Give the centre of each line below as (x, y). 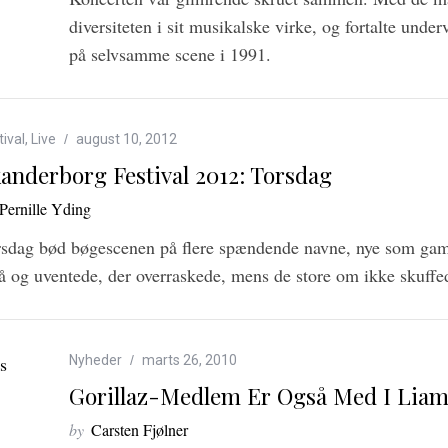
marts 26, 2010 (189, 360)
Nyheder (95, 360)
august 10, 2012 (126, 139)
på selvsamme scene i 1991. (170, 54)
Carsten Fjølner (139, 429)
